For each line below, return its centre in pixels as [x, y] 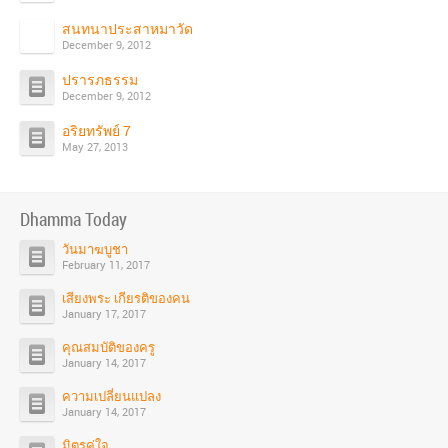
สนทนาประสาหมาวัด [127, 28]
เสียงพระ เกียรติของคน [126, 298]
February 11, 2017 [106, 264]
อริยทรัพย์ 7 [96, 130]
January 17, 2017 [104, 313]
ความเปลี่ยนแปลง [111, 396]
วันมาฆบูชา [95, 249]
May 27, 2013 [95, 146]
